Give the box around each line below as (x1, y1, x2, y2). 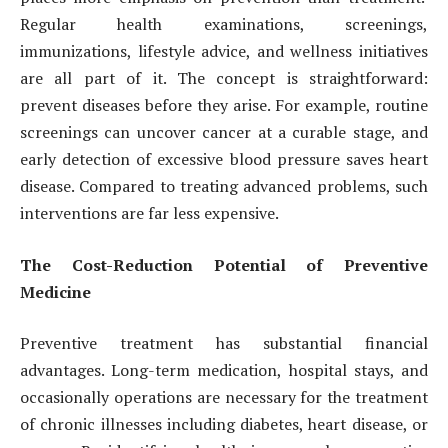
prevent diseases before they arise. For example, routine (20, 94, 428, 117)
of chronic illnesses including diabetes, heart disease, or (20, 413, 428, 436)
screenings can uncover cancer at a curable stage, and (20, 121, 428, 144)
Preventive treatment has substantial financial (20, 332, 428, 355)
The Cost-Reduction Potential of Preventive (20, 253, 428, 276)
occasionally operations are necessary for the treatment (20, 386, 428, 409)
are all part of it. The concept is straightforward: (20, 67, 428, 90)
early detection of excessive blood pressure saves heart (20, 148, 428, 171)
